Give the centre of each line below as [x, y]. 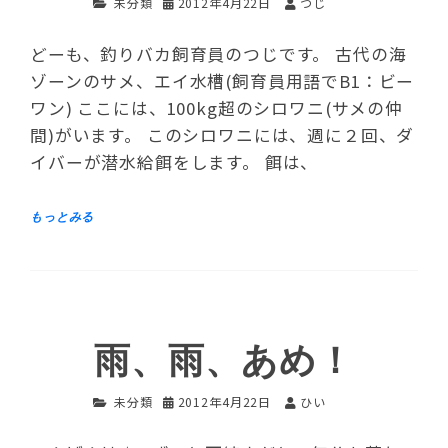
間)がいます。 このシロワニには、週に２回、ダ [222, 135]
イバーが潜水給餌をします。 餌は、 [174, 162]
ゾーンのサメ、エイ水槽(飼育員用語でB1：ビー [222, 81]
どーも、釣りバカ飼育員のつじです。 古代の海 [218, 54]
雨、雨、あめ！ [224, 362]
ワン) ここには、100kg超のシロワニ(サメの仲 [216, 108]
